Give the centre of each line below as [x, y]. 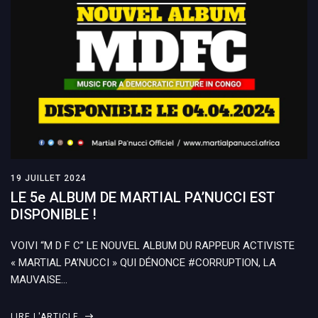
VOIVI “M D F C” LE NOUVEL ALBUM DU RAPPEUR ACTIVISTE [153, 246]
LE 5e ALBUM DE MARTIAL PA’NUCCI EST [143, 198]
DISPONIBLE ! [54, 215]
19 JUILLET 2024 [49, 179]
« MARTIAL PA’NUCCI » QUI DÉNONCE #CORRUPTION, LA [143, 263]
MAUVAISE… [39, 280]
